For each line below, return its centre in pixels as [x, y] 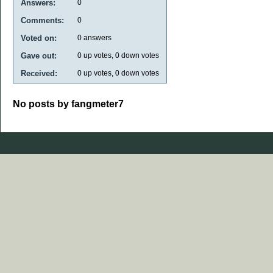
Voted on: [39, 38]
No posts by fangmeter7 [68, 104]
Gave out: [39, 55]
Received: [39, 73]
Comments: [42, 20]
